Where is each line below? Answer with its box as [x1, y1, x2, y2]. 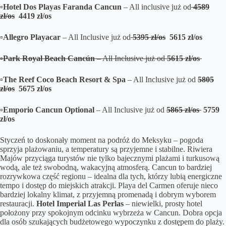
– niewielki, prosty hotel [126, 199, 202, 208]
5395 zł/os [131, 33, 165, 42]
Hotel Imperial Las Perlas [36, 199, 126, 208]
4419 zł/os [19, 12, 51, 21]
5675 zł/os [15, 84, 51, 93]
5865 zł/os [166, 105, 201, 115]
